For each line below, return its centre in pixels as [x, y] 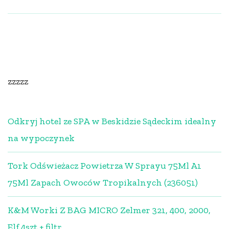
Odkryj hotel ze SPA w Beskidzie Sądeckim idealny [112, 121]
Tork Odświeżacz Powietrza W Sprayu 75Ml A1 [105, 165]
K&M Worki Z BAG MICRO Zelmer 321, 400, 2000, [109, 210]
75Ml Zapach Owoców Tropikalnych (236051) [103, 182]
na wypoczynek [41, 138]
